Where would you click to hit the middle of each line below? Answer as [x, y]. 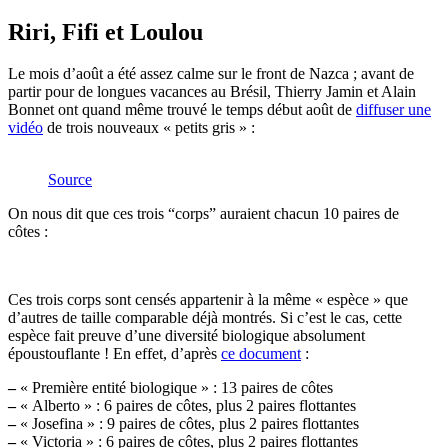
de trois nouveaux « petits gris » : [149, 128]
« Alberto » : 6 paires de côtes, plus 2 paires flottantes [186, 406]
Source [70, 180]
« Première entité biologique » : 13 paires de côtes [174, 388]
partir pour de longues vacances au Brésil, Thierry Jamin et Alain [212, 92]
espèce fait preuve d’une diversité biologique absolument [186, 336]
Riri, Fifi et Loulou [105, 31]
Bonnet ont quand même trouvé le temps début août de [182, 110]
